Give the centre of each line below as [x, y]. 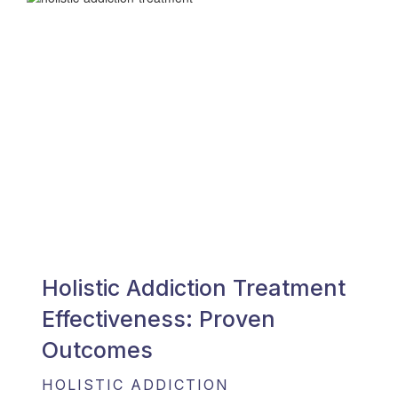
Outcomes [97, 350]
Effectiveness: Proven [159, 319]
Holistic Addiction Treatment [194, 288]
